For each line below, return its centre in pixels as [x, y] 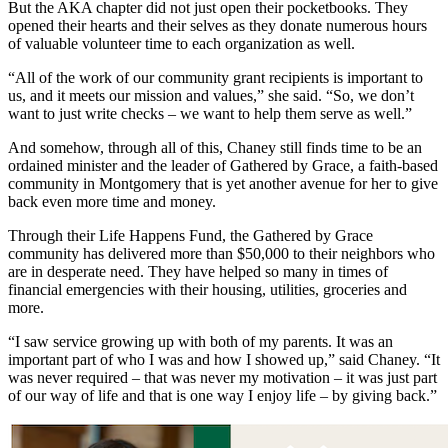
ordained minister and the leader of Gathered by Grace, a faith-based [223, 166]
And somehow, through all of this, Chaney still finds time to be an [215, 148]
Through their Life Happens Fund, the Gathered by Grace [190, 236]
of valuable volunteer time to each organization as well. [181, 44]
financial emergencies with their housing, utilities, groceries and [207, 290]
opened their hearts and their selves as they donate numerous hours [217, 26]
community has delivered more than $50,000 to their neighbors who [221, 254]
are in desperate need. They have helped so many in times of [198, 272]
